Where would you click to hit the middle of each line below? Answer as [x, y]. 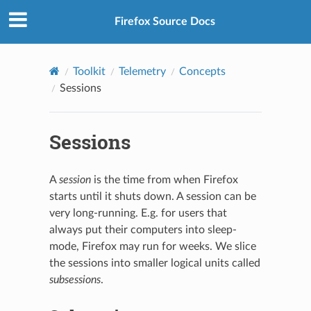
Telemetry [142, 71]
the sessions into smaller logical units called [154, 263]
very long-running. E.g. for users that [138, 213]
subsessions [75, 279]
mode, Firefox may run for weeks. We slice [152, 246]
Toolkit [89, 71]
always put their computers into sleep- [143, 229]
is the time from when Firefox [164, 179]
